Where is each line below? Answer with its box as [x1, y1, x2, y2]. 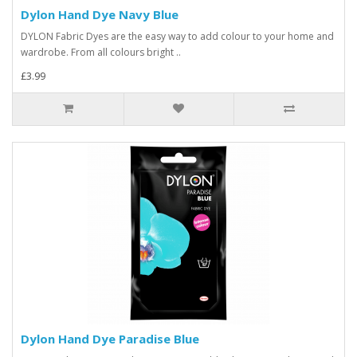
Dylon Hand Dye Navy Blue [21, 6, 178, 23]
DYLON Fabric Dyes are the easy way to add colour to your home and [21, 29, 334, 44]
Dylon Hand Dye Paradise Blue [21, 331, 199, 347]
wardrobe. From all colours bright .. [21, 45, 181, 60]
